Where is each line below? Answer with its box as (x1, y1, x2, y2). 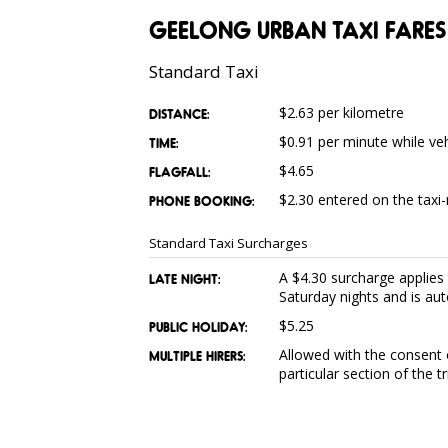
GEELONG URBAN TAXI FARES (148, 15, 446, 44)
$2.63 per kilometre (278, 103, 404, 123)
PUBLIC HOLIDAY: (148, 319, 247, 335)
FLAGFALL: (148, 164, 210, 180)
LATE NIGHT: (148, 271, 220, 287)
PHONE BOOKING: (148, 193, 254, 209)
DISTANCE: (148, 106, 209, 122)
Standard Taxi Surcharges (148, 234, 308, 253)
